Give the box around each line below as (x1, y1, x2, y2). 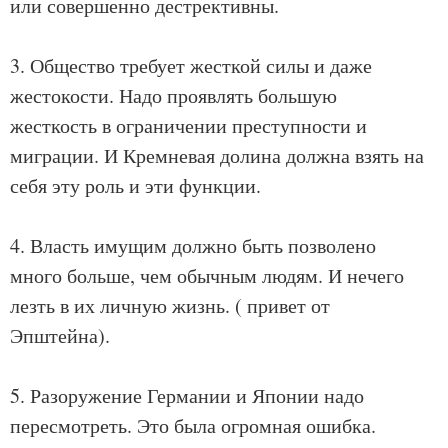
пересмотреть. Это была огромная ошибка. (10, 412, 376, 439)
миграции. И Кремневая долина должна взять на (10, 142, 424, 169)
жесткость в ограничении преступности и (10, 112, 367, 139)
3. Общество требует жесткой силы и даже (10, 52, 372, 79)
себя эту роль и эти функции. (10, 172, 261, 199)
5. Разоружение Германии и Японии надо (10, 382, 364, 409)
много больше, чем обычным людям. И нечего (10, 262, 404, 289)
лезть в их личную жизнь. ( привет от (10, 292, 330, 319)
